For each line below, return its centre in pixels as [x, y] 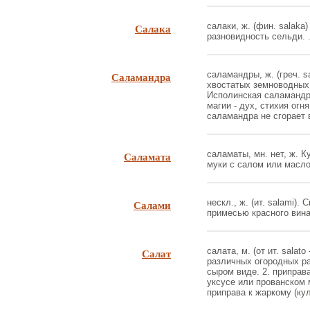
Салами [152, 205]
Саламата [147, 156]
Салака [153, 28]
